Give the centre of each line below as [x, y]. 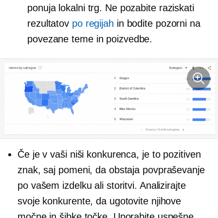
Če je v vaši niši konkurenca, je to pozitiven [109, 154]
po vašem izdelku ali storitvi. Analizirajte [102, 185]
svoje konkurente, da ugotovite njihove [100, 201]
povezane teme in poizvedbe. [90, 39]
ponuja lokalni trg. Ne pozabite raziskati [111, 8]
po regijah [93, 23]
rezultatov [50, 23]
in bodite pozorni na [157, 23]
